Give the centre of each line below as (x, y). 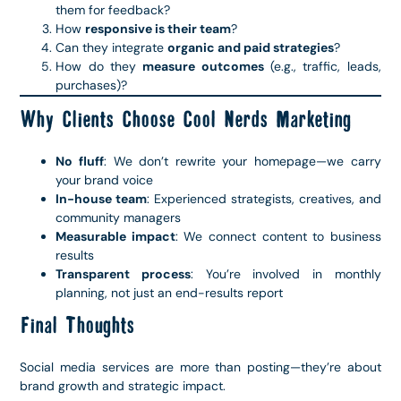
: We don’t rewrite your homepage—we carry (243, 162)
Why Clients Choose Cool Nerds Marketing (185, 121)
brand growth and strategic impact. (123, 386)
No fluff (80, 162)
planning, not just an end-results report (170, 293)
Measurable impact (115, 237)
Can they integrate (112, 48)
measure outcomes (203, 67)
